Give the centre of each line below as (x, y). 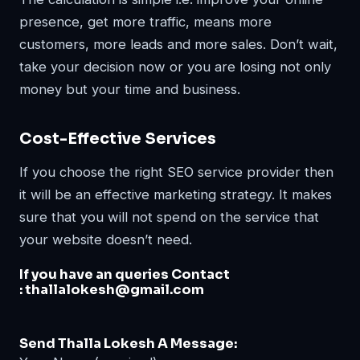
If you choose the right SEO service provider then (176, 172)
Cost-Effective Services (118, 139)
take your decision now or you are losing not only (175, 67)
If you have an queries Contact (125, 274)
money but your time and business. (130, 89)
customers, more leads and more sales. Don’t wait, (178, 44)
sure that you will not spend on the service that (169, 217)
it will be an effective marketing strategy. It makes (176, 194)
